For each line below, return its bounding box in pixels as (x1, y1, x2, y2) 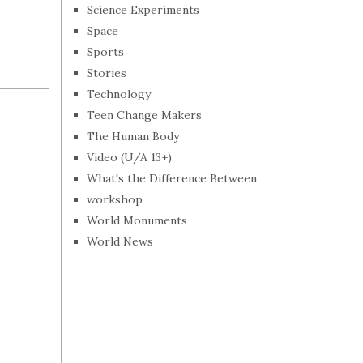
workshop (87, 192, 143, 207)
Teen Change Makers (87, 108, 202, 122)
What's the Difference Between (87, 171, 257, 186)
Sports (87, 45, 124, 59)
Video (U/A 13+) (87, 150, 172, 164)
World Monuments (87, 213, 187, 228)
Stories (87, 66, 126, 80)
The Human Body (87, 129, 179, 143)
